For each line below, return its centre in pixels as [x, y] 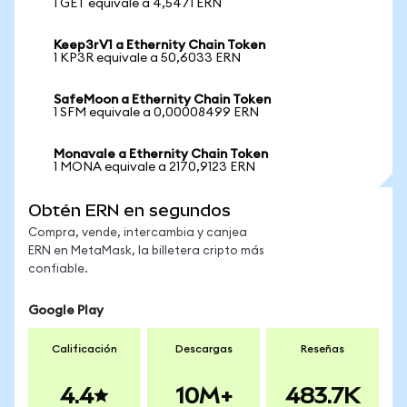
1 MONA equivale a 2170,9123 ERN [154, 167]
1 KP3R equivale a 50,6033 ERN [147, 58]
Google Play [66, 311]
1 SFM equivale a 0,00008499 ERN [156, 113]
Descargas [203, 349]
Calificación [84, 349]
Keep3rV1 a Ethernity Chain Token [159, 45]
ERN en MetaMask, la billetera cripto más [146, 251]
